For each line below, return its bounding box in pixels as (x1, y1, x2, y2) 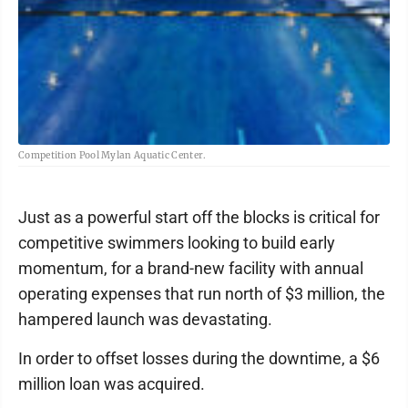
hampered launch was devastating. (18, 310, 272, 329)
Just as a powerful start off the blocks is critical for (18, 208, 380, 227)
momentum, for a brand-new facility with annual (18, 259, 363, 278)
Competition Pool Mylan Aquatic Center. (18, 149, 207, 161)
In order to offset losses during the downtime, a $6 (18, 349, 380, 368)
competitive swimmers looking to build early (18, 233, 335, 252)
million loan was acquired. (18, 374, 205, 393)
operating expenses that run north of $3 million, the (18, 284, 385, 303)
